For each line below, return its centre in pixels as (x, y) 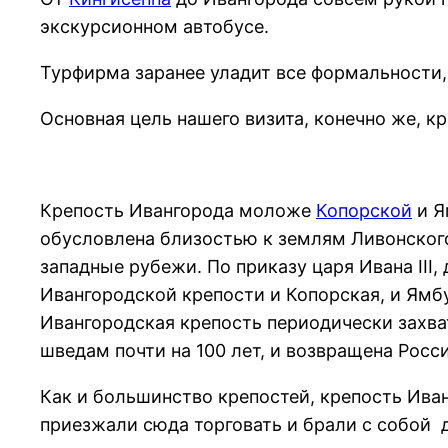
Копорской (364, 210)
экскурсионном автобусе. (154, 26)
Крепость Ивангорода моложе (178, 210)
